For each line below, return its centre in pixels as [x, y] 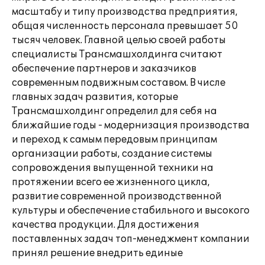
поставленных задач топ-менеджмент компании [131, 239]
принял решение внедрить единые [97, 253]
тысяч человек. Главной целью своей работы [119, 40]
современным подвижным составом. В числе [119, 83]
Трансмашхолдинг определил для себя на [114, 111]
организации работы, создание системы [112, 154]
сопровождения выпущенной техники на [113, 168]
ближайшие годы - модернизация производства [131, 125]
